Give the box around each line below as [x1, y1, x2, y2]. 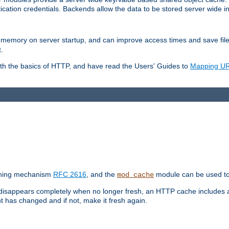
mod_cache [117, 171, 154, 179]
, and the [86, 170, 117, 179]
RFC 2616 [53, 170, 86, 179]
